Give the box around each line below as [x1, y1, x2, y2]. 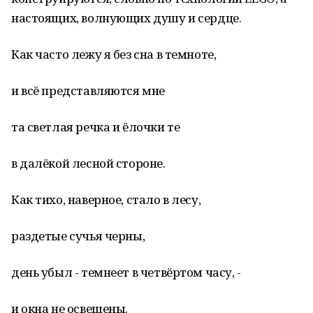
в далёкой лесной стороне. [11, 155, 166, 171]
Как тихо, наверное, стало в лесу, [11, 191, 201, 208]
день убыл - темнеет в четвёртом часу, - [11, 264, 241, 280]
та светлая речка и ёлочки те [11, 119, 180, 135]
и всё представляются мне [11, 82, 165, 99]
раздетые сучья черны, [11, 228, 145, 244]
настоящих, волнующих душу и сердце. [11, 10, 242, 26]
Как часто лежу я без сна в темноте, [11, 46, 217, 62]
